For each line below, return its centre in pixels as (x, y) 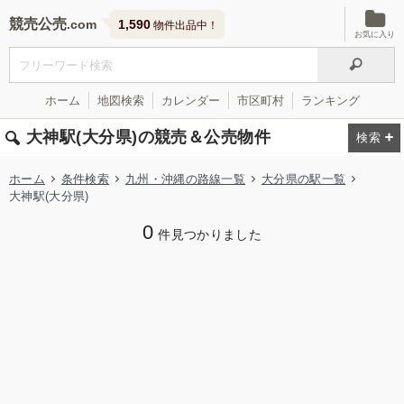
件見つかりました (210, 235)
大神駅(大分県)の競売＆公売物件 (149, 137)
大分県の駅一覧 (303, 179)
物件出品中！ (184, 25)
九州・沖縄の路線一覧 (185, 179)
